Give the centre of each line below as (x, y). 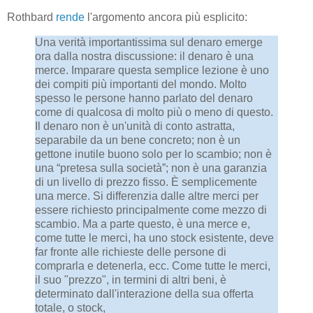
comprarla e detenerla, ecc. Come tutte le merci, (153, 265)
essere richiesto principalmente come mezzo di (151, 210)
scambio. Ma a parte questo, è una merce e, (143, 224)
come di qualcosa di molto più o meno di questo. (154, 112)
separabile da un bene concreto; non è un (138, 140)
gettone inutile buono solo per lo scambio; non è (153, 154)
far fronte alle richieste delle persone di (131, 252)
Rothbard (31, 17)
